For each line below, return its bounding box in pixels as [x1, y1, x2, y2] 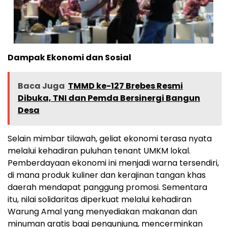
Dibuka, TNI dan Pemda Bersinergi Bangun [18, 92, 200, 104]
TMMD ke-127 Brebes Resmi [68, 80, 183, 92]
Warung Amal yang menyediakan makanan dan [8, 206, 197, 218]
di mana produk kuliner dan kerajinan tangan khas [8, 169, 206, 181]
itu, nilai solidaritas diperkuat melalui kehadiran [8, 194, 192, 206]
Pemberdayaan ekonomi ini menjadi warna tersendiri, [8, 157, 219, 169]
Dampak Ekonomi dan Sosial [8, 52, 131, 64]
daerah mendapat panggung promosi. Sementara [8, 181, 207, 194]
